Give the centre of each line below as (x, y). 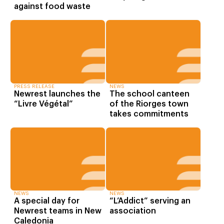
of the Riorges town (149, 104)
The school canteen (149, 94)
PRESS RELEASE (34, 86)
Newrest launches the (57, 94)
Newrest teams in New (58, 211)
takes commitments (149, 114)
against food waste (52, 7)
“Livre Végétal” (43, 104)
